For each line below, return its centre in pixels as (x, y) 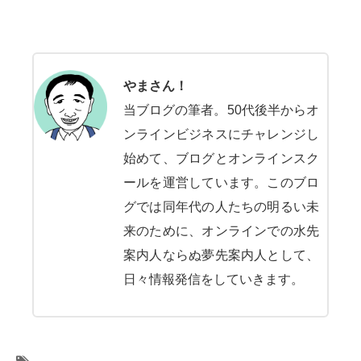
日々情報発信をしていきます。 (214, 279)
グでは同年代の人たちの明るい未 (221, 206)
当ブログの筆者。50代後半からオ (221, 110)
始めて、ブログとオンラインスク (221, 158)
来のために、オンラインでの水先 (221, 230)
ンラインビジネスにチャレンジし (221, 134)
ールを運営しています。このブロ (221, 182)
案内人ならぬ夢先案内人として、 (221, 255)
